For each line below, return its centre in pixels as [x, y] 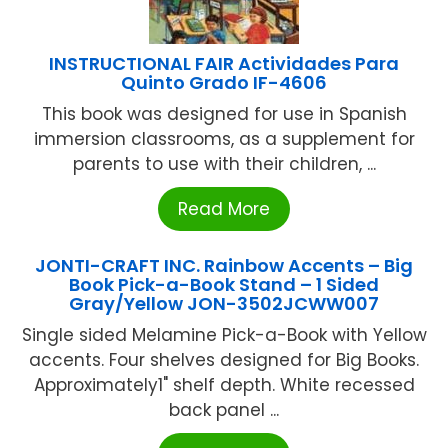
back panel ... [224, 409]
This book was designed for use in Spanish [224, 113]
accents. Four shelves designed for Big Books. [224, 359]
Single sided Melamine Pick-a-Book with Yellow [224, 334]
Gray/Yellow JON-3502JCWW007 [224, 303]
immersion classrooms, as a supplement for [224, 138]
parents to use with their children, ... [224, 163]
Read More [224, 208]
